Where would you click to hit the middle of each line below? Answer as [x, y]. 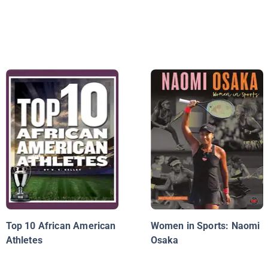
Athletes [24, 240]
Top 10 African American [61, 226]
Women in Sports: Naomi [205, 226]
